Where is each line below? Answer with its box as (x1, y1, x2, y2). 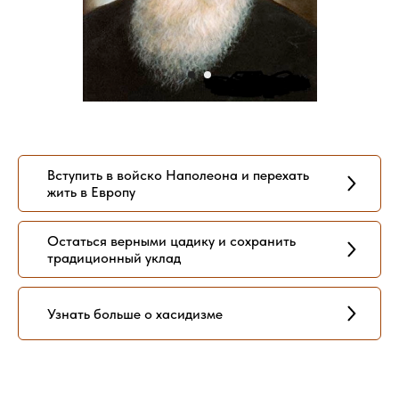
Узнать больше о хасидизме (47, 305, 223, 322)
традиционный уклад (47, 249, 181, 266)
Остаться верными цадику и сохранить (47, 232, 296, 249)
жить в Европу (47, 183, 135, 200)
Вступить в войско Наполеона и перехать (47, 167, 309, 183)
